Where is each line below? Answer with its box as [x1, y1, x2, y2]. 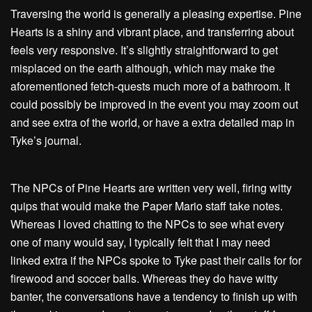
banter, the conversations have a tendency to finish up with [10, 288, 297, 304]
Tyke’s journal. [10, 132, 81, 148]
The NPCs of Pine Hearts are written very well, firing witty [10, 180, 292, 196]
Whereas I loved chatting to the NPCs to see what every [10, 216, 284, 232]
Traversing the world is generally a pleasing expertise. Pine [10, 6, 302, 22]
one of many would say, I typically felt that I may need [10, 234, 270, 250]
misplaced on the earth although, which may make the [10, 60, 275, 76]
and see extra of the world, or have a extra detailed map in [10, 114, 295, 130]
